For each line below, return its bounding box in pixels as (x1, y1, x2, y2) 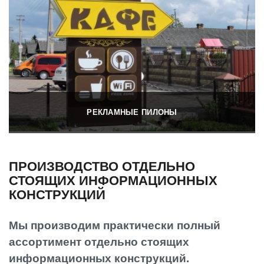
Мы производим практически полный (9, 219, 220, 232)
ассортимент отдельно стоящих (9, 235, 189, 248)
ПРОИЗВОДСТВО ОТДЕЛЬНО (9, 159, 195, 174)
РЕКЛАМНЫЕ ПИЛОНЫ (87, 108, 177, 117)
